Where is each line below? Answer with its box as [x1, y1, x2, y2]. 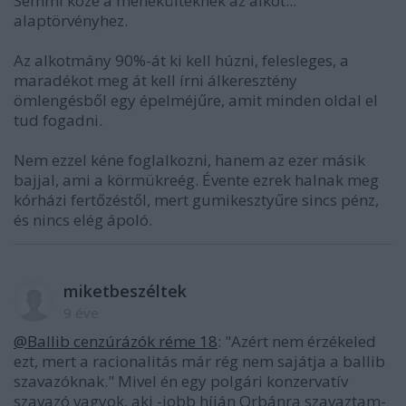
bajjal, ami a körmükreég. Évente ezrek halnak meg [14, 169, 379, 191]
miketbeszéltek [63, 280, 187, 303]
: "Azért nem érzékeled [217, 331, 376, 353]
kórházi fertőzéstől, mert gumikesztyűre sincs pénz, [14, 189, 379, 211]
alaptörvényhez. [14, 10, 128, 32]
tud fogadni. [14, 110, 102, 131]
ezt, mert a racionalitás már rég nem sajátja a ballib [14, 351, 385, 372]
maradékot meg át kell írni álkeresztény [14, 70, 297, 92]
